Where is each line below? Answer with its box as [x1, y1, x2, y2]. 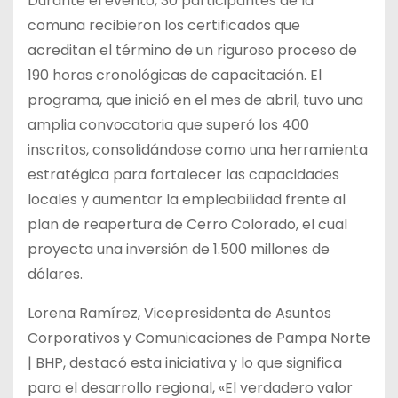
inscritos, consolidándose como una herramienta [28, 139, 368, 160]
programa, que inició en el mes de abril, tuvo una [28, 89, 363, 110]
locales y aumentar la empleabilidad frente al [28, 188, 346, 210]
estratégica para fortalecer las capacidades [28, 163, 339, 185]
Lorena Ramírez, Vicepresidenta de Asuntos [28, 302, 331, 323]
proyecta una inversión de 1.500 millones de [28, 238, 330, 259]
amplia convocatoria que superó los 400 [28, 114, 309, 135]
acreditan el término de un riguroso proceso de [28, 39, 357, 60]
